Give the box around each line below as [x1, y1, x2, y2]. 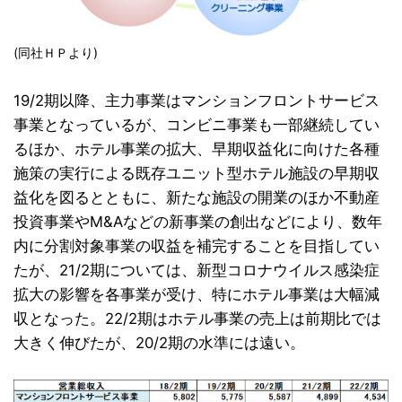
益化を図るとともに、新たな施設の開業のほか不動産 [13, 188, 380, 207]
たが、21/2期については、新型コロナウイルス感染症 [13, 261, 380, 280]
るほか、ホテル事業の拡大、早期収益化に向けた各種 [13, 140, 380, 159]
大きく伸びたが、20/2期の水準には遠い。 [13, 334, 305, 353]
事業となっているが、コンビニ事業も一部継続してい [13, 116, 380, 135]
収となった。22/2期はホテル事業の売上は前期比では [13, 310, 381, 328]
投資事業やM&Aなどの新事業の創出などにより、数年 [13, 213, 382, 232]
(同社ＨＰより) [13, 45, 98, 61]
